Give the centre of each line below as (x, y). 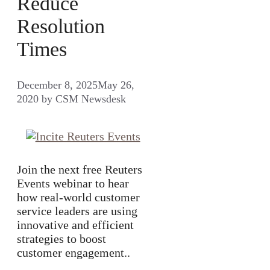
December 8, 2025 (57, 85)
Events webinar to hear (73, 183)
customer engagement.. (74, 252)
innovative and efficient (75, 224)
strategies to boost (61, 238)
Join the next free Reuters (80, 169)
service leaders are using (77, 211)
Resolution (61, 26)
